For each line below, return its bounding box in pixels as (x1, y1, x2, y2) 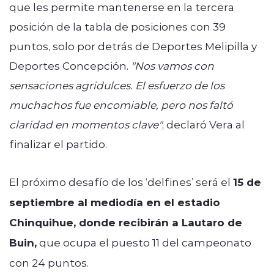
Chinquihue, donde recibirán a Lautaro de (9, 215, 242, 229)
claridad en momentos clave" (9, 117, 162, 131)
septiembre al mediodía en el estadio (9, 194, 220, 209)
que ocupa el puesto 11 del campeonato (37, 235, 251, 249)
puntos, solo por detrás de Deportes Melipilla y (9, 39, 257, 53)
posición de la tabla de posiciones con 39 (9, 19, 226, 33)
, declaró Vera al (162, 117, 245, 131)
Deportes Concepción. (9, 58, 128, 72)
